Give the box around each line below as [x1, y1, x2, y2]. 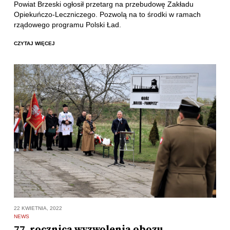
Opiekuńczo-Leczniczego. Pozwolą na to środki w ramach [13, 10, 201, 19]
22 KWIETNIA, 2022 [13, 205, 62, 212]
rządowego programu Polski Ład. [13, 21, 121, 29]
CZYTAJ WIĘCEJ [13, 40, 55, 46]
